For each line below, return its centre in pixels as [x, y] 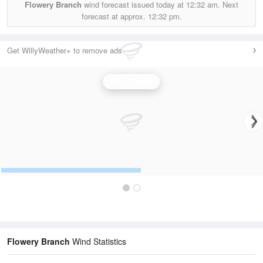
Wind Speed [131, 82]
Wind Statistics [98, 242]
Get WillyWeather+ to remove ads [65, 50]
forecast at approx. [114, 16]
